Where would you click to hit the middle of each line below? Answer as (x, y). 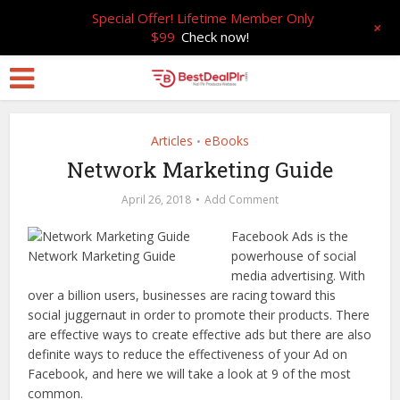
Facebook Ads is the (290, 236)
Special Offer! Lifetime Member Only (204, 18)
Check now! (216, 37)
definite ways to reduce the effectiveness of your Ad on (188, 354)
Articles (172, 141)
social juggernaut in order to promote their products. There (199, 315)
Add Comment (242, 200)
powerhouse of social (294, 256)
